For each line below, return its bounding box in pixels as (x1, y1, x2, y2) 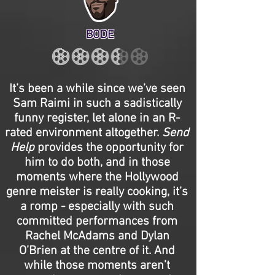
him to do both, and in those (24, 155, 170, 170)
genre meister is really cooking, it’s (6, 185, 188, 199)
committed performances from (17, 214, 177, 229)
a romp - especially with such (20, 199, 174, 214)
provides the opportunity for (34, 141, 184, 155)
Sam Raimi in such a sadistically (12, 96, 182, 111)
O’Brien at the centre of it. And (19, 244, 175, 258)
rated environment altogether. (5, 126, 162, 141)
